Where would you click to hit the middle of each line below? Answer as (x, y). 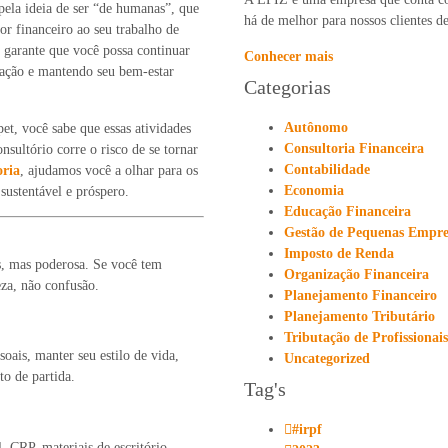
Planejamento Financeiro (360, 295)
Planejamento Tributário (359, 316)
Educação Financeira (347, 211)
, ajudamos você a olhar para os (109, 170)
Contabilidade (327, 169)
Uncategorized (327, 358)
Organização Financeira (356, 274)
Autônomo (316, 127)
